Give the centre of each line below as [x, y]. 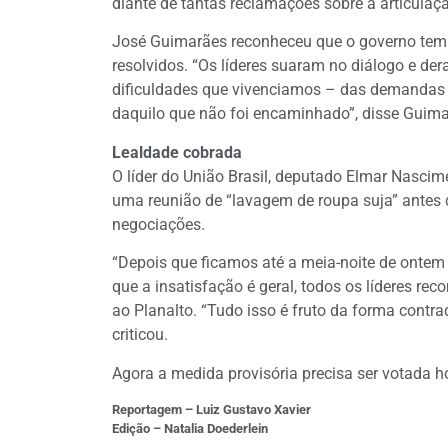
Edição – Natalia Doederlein [190, 429]
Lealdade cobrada [177, 152]
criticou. [140, 335]
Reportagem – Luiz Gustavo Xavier [211, 410]
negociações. [158, 224]
